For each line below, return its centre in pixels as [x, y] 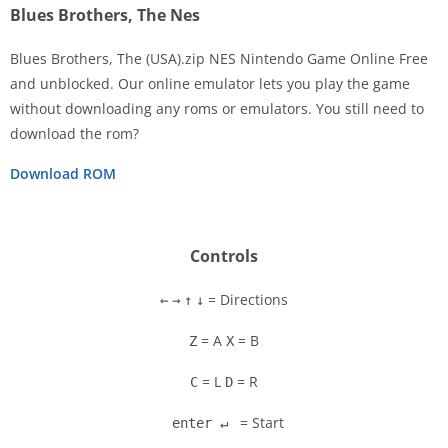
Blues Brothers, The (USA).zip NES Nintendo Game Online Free [219, 59]
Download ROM [63, 174]
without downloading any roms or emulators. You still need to [217, 109]
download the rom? [74, 134]
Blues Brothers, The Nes [105, 15]
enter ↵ [200, 423]
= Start [260, 423]
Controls [224, 256]
